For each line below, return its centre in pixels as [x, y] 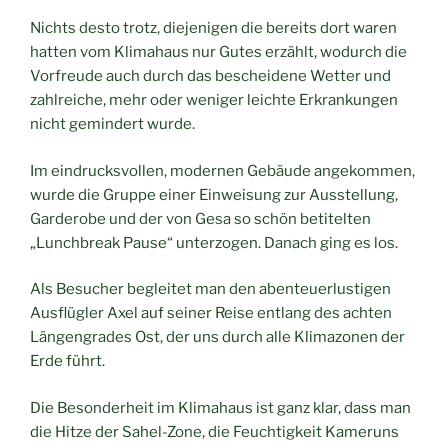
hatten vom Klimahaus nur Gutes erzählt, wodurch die [218, 52]
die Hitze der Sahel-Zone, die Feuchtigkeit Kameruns [214, 431]
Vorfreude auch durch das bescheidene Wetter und [210, 76]
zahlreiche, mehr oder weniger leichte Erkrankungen [214, 100]
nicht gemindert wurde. [112, 124]
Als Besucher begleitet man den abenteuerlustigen [210, 289]
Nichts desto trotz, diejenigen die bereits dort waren [213, 28]
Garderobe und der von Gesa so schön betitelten [200, 218]
